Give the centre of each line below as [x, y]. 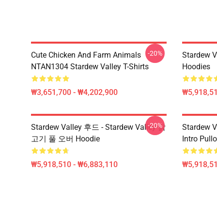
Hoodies [196, 67]
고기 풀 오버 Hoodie [65, 139]
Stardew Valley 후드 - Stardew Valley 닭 [98, 127]
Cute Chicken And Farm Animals [86, 55]
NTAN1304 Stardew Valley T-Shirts [90, 67]
